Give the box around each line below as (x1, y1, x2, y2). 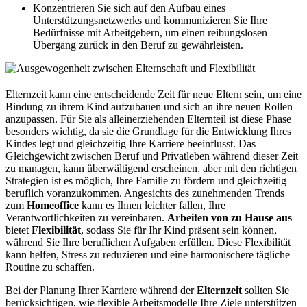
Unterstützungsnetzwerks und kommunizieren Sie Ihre (33, 14, 267, 27)
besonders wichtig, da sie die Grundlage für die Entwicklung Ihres (5, 125, 291, 138)
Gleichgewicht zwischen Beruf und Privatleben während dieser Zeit (5, 150, 298, 162)
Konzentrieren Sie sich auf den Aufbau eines (33, 2, 225, 14)
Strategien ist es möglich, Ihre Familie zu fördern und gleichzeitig (5, 175, 286, 187)
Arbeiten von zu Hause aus (167, 212, 292, 224)
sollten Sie (242, 284, 289, 297)
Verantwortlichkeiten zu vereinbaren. (5, 212, 167, 224)
